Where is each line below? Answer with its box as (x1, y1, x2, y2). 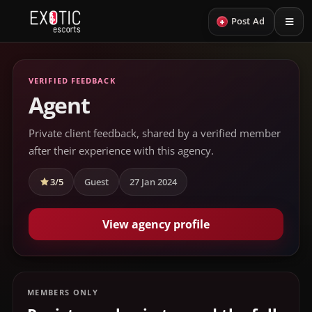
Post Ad (231, 15, 265, 27)
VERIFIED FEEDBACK (29, 75, 116, 86)
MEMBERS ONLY (27, 287, 98, 297)
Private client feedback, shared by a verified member (29, 126, 281, 140)
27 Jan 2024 (130, 175, 177, 188)
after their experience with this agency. (29, 143, 214, 157)
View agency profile (102, 217, 210, 232)
